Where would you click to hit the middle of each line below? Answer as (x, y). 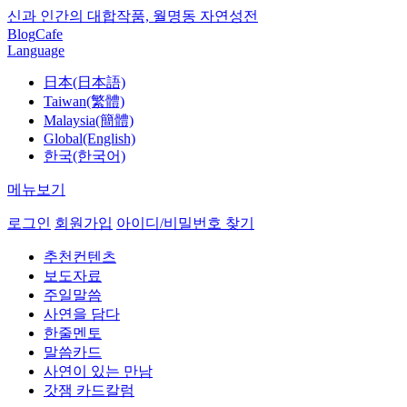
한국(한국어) (84, 156)
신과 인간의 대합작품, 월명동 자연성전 (133, 16)
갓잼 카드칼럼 (89, 390)
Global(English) (89, 139)
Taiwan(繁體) (84, 101)
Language (36, 50)
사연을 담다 (82, 314)
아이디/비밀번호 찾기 (185, 223)
